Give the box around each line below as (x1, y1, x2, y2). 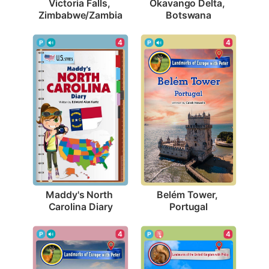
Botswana (165, 8, 212, 21)
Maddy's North (46, 188, 113, 201)
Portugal (169, 200, 208, 213)
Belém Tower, (157, 188, 219, 201)
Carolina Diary (48, 200, 113, 213)
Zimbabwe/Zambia (38, 8, 122, 21)
